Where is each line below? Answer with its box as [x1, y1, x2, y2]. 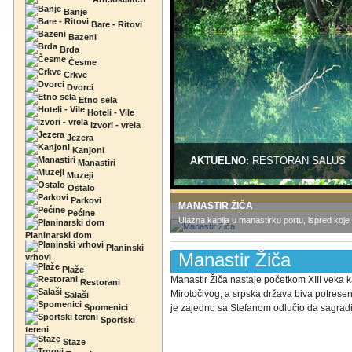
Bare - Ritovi [89, 20, 142, 29]
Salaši [62, 290, 89, 299]
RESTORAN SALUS [252, 155, 346, 167]
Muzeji [64, 170, 93, 180]
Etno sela [76, 95, 117, 104]
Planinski [104, 243, 144, 252]
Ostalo [65, 183, 95, 192]
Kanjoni [70, 145, 104, 155]
